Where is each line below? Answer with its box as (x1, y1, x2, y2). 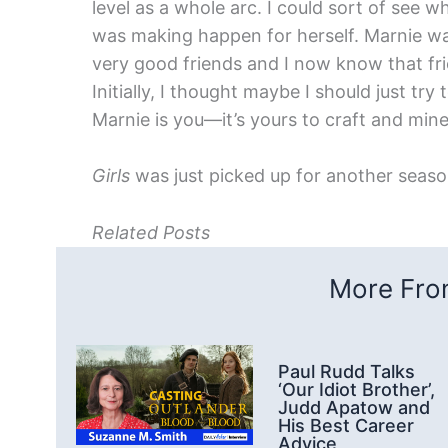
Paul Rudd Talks (278, 361, 415, 383)
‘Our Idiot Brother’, (278, 379, 435, 401)
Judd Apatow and (278, 397, 430, 419)
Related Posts (92, 222, 210, 244)
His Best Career (278, 415, 414, 437)
